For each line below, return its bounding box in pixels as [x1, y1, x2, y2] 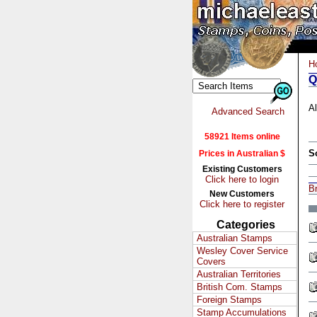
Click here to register [200, 199, 284, 209]
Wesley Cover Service [197, 246, 288, 256]
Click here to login [205, 174, 279, 185]
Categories [216, 219, 275, 231]
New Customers [209, 189, 275, 199]
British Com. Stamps [197, 282, 282, 292]
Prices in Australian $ [199, 149, 285, 158]
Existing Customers [202, 164, 282, 174]
